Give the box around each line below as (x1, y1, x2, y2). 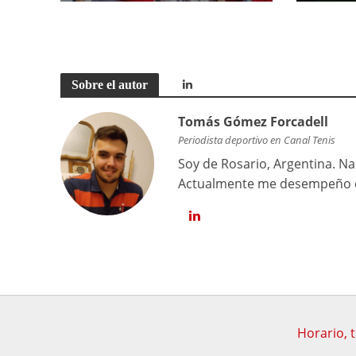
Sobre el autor (71, 78, 148, 92)
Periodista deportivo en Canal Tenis (178, 133, 336, 148)
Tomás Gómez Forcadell (178, 113, 329, 131)
